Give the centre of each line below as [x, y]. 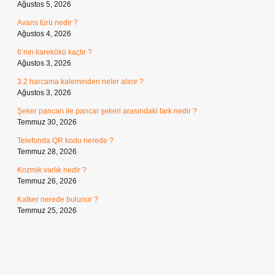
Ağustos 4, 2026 [44, 34]
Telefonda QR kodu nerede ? [65, 141]
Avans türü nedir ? [48, 23]
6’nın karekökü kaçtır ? [55, 52]
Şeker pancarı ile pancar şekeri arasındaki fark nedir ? [107, 111]
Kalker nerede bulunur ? [58, 199]
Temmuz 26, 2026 [47, 181]
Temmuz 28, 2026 [47, 152]
